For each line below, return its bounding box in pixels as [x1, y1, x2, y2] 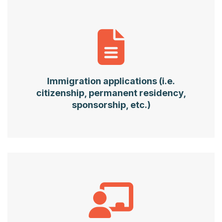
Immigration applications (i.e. [47, 75, 175, 86]
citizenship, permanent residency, [36, 87, 186, 98]
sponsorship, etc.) [71, 99, 151, 110]
